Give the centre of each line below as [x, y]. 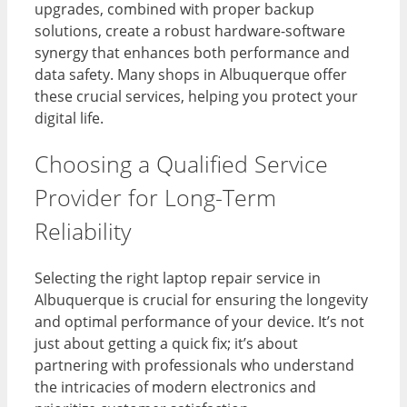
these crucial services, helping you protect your [196, 96]
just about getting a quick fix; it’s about [166, 344]
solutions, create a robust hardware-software [190, 30]
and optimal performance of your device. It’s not [199, 322]
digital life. [69, 118]
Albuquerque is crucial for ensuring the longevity [201, 300]
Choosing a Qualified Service [181, 164]
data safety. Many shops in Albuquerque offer [191, 74]
